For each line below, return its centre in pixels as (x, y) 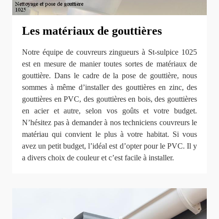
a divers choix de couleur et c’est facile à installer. (98, 158)
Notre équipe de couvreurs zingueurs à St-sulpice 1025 (109, 52)
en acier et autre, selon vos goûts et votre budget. (109, 111)
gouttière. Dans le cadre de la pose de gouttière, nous (109, 76)
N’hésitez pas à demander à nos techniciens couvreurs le (109, 123)
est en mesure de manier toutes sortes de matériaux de (109, 64)
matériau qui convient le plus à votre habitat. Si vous (109, 134)
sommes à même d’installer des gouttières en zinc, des (109, 88)
